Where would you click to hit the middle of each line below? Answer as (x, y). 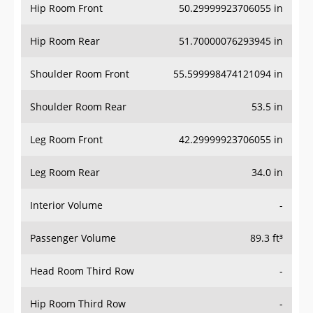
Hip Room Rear (65, 41)
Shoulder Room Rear (78, 107)
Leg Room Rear (65, 173)
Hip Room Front (66, 8)
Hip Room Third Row (78, 304)
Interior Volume (66, 205)
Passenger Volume (73, 238)
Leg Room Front (66, 140)
